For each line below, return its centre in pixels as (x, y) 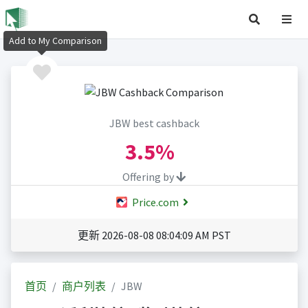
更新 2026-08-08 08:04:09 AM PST (154, 235)
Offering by (149, 177)
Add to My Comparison (55, 41)
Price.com (154, 202)
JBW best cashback (154, 123)
